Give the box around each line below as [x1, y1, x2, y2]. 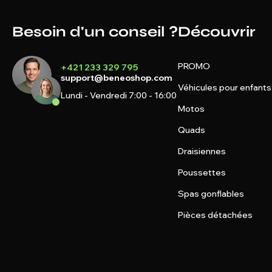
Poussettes [178, 167, 226, 178]
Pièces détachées [178, 209, 253, 220]
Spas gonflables [178, 188, 244, 199]
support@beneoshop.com [61, 72, 172, 83]
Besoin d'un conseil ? [12, 23, 178, 41]
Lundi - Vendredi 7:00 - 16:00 [61, 89, 177, 101]
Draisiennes [178, 146, 226, 157]
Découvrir [178, 23, 256, 41]
